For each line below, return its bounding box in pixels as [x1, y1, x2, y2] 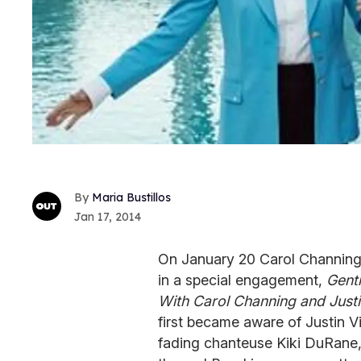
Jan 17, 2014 [74, 209, 141, 224]
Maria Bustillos [92, 189, 171, 205]
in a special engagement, [158, 271, 326, 288]
